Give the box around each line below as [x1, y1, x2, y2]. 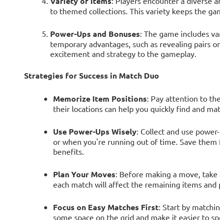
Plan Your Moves [53, 169, 116, 180]
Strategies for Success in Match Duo [24, 70, 159, 81]
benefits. [53, 146, 84, 157]
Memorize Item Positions [53, 93, 147, 104]
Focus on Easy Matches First [53, 202, 159, 213]
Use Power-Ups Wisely [53, 126, 137, 137]
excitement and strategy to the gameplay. [50, 49, 196, 59]
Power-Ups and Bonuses [50, 28, 140, 39]
